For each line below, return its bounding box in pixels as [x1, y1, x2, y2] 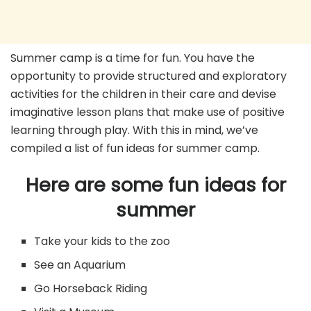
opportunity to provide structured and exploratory [10, 67, 287, 84]
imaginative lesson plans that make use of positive [10, 103, 285, 120]
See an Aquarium [34, 257, 126, 274]
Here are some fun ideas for [25, 171, 286, 199]
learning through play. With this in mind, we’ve [10, 121, 258, 138]
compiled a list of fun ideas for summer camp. [10, 140, 260, 156]
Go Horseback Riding [34, 280, 148, 297]
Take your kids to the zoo [34, 233, 171, 250]
